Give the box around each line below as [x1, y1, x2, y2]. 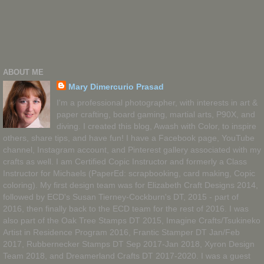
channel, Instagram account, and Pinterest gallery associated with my [3, 144, 261, 154]
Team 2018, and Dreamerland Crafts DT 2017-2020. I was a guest [3, 250, 250, 260]
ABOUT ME [3, 68, 44, 77]
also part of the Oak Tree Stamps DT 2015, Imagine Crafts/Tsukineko [3, 215, 260, 225]
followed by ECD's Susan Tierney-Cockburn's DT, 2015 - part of [3, 192, 239, 202]
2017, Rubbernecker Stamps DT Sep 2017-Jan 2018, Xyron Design [3, 239, 255, 249]
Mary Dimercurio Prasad [68, 81, 164, 91]
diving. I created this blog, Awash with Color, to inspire [56, 121, 256, 131]
